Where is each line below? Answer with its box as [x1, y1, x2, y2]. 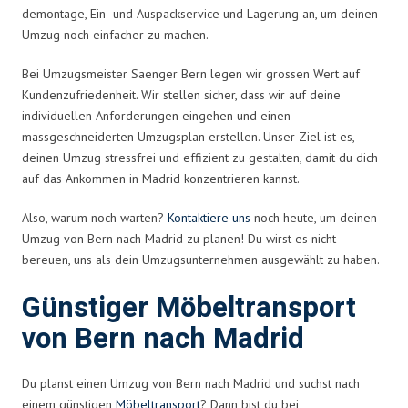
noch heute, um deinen [250, 209, 377, 226]
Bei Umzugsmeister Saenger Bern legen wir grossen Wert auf [22, 65, 360, 82]
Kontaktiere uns [168, 209, 250, 226]
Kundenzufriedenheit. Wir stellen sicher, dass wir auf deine [22, 86, 341, 103]
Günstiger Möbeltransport [22, 287, 356, 329]
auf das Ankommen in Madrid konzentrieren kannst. [22, 169, 300, 187]
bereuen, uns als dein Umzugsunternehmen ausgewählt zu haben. [22, 250, 380, 268]
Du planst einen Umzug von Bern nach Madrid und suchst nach [22, 374, 360, 392]
